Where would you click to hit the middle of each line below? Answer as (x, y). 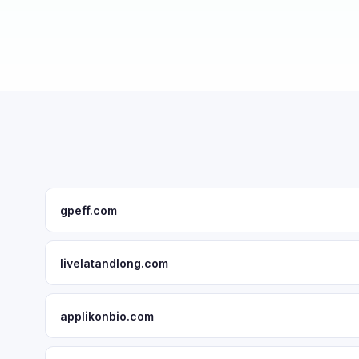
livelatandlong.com (114, 263)
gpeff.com (89, 210)
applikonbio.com (107, 316)
